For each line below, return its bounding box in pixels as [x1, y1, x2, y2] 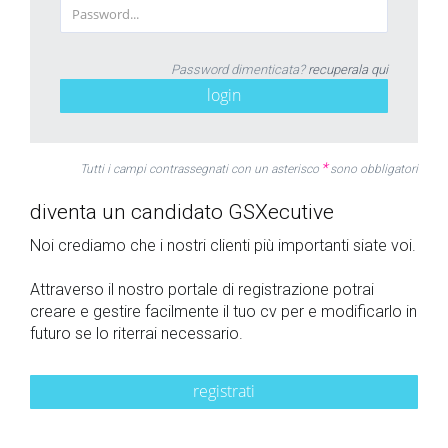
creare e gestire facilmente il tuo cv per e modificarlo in [30, 301, 417, 321]
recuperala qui [308, 61, 388, 77]
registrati [193, 379, 255, 402]
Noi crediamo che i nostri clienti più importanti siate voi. [30, 235, 416, 255]
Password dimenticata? [171, 61, 308, 77]
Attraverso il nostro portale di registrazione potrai [30, 279, 374, 299]
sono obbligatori [327, 161, 418, 176]
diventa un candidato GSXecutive [30, 199, 334, 224]
